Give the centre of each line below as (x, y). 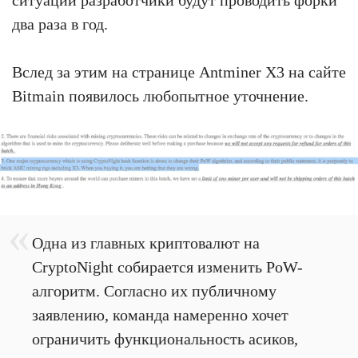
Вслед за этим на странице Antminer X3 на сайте (179, 72)
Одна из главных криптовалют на (146, 243)
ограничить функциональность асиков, (165, 338)
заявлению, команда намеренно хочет (160, 314)
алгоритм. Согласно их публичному (154, 290)
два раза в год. (60, 24)
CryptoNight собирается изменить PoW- (167, 267)
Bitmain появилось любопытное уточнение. (160, 95)
